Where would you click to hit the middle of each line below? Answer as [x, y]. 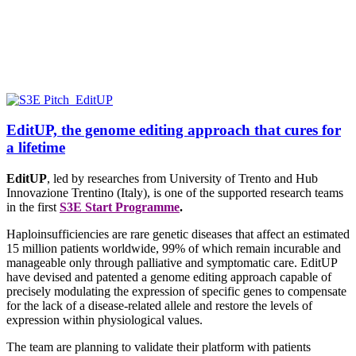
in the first [31, 207]
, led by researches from [108, 179]
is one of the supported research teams [247, 193]
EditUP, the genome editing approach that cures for [174, 130]
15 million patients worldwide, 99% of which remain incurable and [174, 249]
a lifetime [36, 148]
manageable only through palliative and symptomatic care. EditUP [172, 263]
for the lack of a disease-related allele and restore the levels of [159, 306]
